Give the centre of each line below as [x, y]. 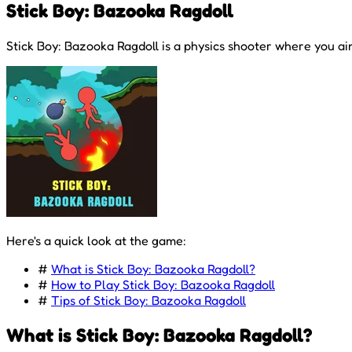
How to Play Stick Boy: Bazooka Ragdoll [163, 284]
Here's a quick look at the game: [96, 240]
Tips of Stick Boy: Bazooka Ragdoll [148, 300]
